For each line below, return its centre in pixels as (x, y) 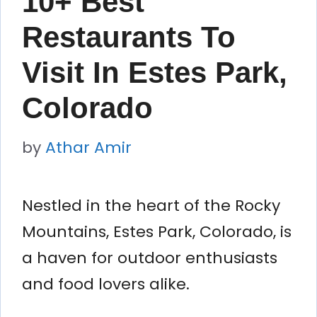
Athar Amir (88, 147)
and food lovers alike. (106, 284)
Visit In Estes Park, (155, 72)
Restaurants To (129, 37)
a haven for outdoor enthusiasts (150, 258)
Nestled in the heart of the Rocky (151, 205)
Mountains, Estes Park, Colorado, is (157, 231)
